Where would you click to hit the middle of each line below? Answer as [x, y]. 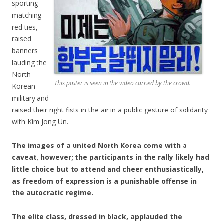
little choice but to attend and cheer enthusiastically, [108, 169]
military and [30, 98]
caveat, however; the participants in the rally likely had [110, 157]
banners [25, 50]
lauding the [29, 62]
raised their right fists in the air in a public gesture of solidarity [110, 110]
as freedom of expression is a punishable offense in [104, 181]
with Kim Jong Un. [40, 121]
